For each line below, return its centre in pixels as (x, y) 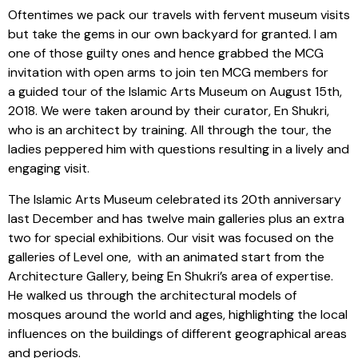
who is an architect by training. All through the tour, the (170, 130)
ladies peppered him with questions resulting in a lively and (179, 149)
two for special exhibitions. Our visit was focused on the (171, 237)
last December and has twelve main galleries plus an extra (176, 218)
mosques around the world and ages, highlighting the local (178, 314)
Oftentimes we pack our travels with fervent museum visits (179, 15)
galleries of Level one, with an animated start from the (166, 257)
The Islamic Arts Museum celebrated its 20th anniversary (175, 199)
